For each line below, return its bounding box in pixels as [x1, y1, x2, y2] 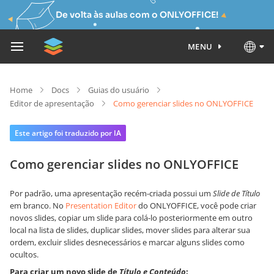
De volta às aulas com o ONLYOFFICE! [56, 9, 218, 20]
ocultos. [10, 249, 39, 260]
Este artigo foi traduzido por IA [15, 128, 121, 138]
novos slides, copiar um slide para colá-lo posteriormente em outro [10, 212, 253, 223]
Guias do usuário [88, 84, 149, 95]
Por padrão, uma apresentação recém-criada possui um [10, 188, 213, 199]
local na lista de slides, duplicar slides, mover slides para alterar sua [10, 224, 250, 235]
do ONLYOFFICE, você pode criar [136, 200, 256, 211]
